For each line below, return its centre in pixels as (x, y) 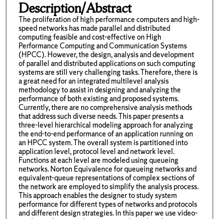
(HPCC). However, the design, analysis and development (106, 54)
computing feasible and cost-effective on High (90, 37)
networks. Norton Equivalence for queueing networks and (107, 169)
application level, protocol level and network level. (96, 151)
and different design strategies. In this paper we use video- (108, 213)
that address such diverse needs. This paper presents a (101, 116)
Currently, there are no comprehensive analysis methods (105, 107)
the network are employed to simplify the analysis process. (108, 186)
